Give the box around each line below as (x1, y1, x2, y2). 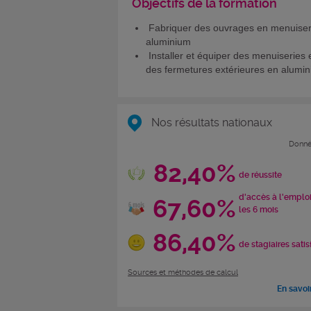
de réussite (238, 170, 282, 180)
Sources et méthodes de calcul (128, 268, 238, 278)
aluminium (146, 35, 191, 47)
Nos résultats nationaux (149, 115, 272, 129)
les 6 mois (238, 205, 278, 215)
